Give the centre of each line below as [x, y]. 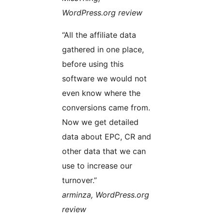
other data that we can [104, 151]
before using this [93, 64]
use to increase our [97, 166]
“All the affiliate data [99, 35]
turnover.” [79, 180]
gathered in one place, [103, 50]
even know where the [101, 93]
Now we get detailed [100, 122]
